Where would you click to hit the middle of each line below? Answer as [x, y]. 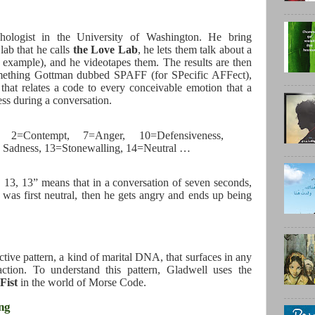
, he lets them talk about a [195, 49]
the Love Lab [105, 49]
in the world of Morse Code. [82, 283]
